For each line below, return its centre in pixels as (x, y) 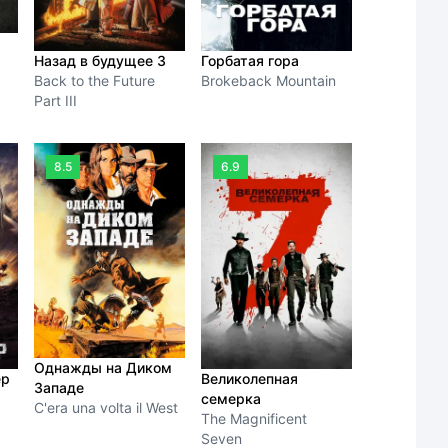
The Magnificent (254, 419)
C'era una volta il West (106, 408)
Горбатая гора (250, 61)
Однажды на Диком (103, 368)
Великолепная (250, 379)
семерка (231, 399)
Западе (59, 388)
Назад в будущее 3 (100, 61)
